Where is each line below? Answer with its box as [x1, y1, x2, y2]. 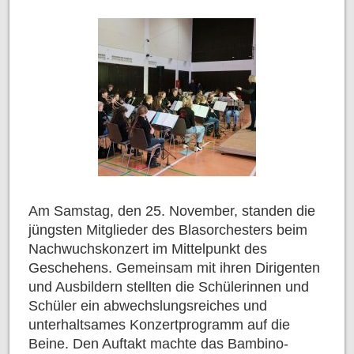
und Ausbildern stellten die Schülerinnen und [28, 278, 309, 295]
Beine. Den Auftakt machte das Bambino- [28, 335, 288, 352]
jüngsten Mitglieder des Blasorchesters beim [28, 221, 307, 238]
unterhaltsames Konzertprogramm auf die [28, 316, 290, 333]
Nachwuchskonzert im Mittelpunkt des [28, 240, 267, 257]
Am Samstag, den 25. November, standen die [28, 202, 315, 219]
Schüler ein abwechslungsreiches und [28, 297, 267, 314]
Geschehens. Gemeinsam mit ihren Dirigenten [28, 259, 320, 276]
